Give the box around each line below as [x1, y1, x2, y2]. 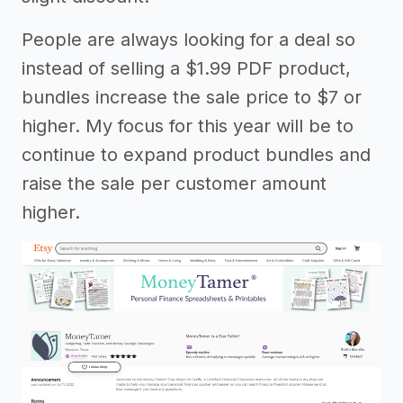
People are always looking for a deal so [22, 29, 355, 51]
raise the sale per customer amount [22, 173, 327, 195]
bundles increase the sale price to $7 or [22, 86, 362, 109]
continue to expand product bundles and [22, 144, 371, 166]
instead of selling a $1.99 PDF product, [22, 58, 351, 80]
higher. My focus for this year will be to [22, 115, 354, 138]
